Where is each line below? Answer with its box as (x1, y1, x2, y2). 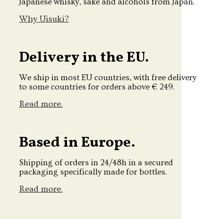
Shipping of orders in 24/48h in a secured (19, 157, 173, 167)
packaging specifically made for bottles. (19, 167, 167, 176)
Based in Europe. (19, 132, 135, 153)
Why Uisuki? (19, 13, 69, 24)
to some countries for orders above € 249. (19, 82, 175, 91)
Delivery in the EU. (19, 47, 149, 68)
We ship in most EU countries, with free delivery (19, 72, 197, 82)
